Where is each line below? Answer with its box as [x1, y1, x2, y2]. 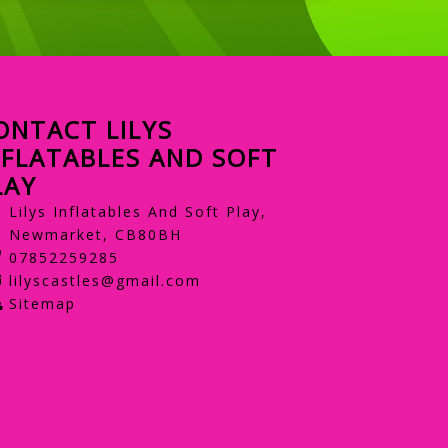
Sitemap [8, 293, 76, 313]
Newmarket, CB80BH [8, 224, 182, 244]
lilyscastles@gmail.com [8, 270, 201, 290]
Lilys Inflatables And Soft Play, [8, 201, 267, 221]
